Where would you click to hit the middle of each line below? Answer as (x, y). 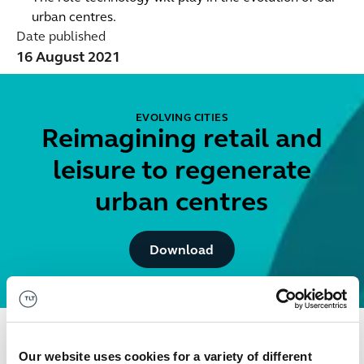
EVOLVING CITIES (182, 119)
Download (182, 251)
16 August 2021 (68, 58)
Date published (61, 37)
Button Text (216, 238)
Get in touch (91, 323)
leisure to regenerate (182, 172)
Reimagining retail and (182, 141)
